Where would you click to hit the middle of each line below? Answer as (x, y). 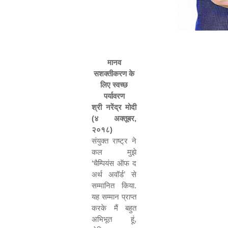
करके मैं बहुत (114, 208)
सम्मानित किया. (114, 186)
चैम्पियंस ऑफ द (115, 163)
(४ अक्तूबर (113, 118)
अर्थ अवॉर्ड (108, 174)
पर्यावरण (114, 96)
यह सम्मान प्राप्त (114, 197)
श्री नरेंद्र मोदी (114, 107)
